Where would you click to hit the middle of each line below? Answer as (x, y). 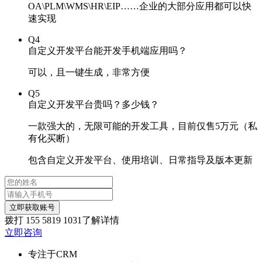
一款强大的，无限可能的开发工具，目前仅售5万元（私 (143, 126)
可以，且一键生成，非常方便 (89, 72)
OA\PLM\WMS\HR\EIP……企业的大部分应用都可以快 (140, 6)
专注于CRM (53, 254)
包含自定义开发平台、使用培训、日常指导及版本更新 (140, 160)
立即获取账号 (32, 207)
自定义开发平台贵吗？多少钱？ (94, 104)
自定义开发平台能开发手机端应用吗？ (108, 51)
